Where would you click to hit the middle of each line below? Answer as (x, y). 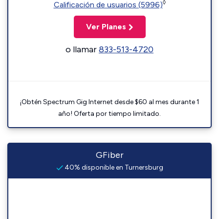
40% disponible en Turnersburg (113, 167)
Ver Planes (106, 27)
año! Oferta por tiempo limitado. (109, 114)
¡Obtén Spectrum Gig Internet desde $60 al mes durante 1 (109, 102)
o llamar (82, 49)
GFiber (109, 155)
